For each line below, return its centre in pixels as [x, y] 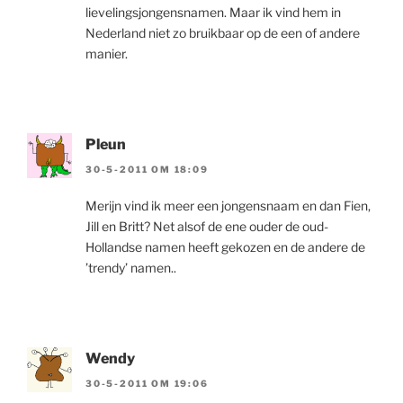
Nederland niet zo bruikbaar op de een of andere [223, 32]
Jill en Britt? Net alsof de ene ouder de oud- [207, 226]
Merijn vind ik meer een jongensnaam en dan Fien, [228, 205]
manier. [107, 53]
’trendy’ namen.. [131, 267]
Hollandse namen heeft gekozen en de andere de [225, 246]
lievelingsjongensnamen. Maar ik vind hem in [213, 12]
